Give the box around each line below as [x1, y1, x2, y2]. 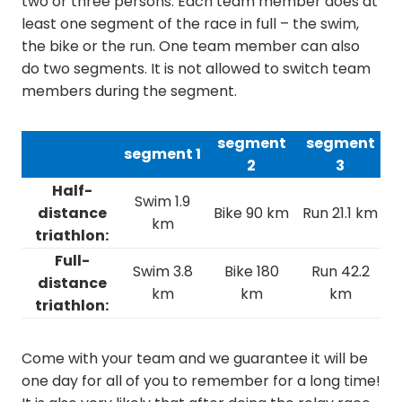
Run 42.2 [310, 261, 370, 282]
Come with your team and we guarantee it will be [22, 348, 368, 369]
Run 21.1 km [302, 203, 378, 223]
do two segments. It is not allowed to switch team [22, 58, 371, 79]
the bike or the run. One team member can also [22, 36, 360, 57]
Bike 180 [223, 261, 279, 282]
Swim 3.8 [132, 261, 193, 282]
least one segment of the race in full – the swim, [22, 13, 359, 34]
